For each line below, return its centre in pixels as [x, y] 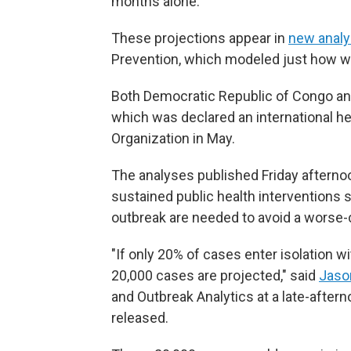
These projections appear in [200, 38]
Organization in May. [173, 138]
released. [140, 317]
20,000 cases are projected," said [215, 275]
